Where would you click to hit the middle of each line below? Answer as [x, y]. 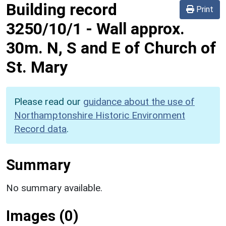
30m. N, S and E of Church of [111, 48]
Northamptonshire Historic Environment [100, 115]
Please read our [49, 101]
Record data [40, 129]
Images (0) [42, 216]
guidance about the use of [139, 101]
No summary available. [54, 188]
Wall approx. [140, 29]
